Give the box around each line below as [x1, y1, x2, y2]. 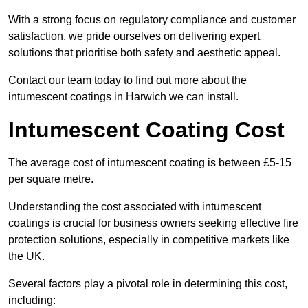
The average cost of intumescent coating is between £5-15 [8, 157, 291, 169]
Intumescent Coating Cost [8, 118, 285, 143]
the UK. [8, 250, 45, 263]
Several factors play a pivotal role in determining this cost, [8, 278, 287, 290]
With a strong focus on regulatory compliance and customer [8, 14, 296, 26]
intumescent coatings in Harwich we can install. [8, 91, 239, 103]
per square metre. [8, 173, 93, 186]
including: [8, 294, 56, 307]
